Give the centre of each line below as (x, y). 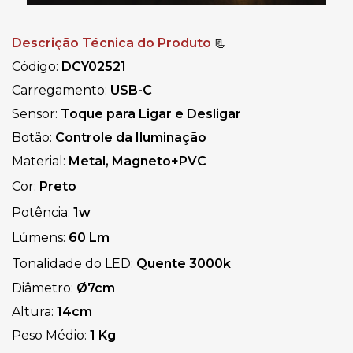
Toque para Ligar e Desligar (149, 113)
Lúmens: (40, 238)
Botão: (33, 137)
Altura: (34, 311)
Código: (37, 66)
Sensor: (35, 113)
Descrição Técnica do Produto (113, 43)
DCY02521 (94, 66)
